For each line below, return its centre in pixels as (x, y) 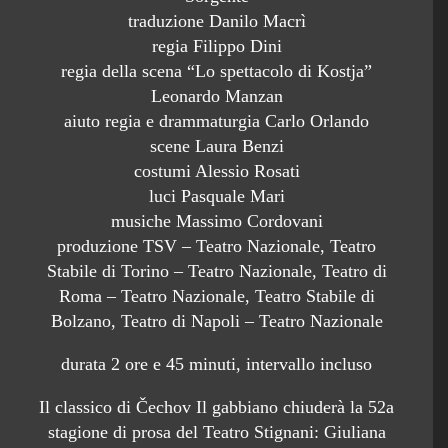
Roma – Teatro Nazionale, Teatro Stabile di (216, 296)
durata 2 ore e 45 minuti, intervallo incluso (216, 364)
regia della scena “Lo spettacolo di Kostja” (216, 71)
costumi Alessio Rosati (216, 171)
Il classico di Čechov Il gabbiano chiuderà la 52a (216, 407)
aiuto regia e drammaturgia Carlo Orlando (216, 121)
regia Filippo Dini (216, 46)
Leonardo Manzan (216, 96)
